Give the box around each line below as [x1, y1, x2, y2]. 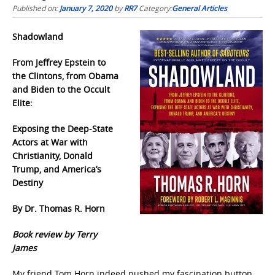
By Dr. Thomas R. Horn [12, 203, 105, 214]
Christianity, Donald [12, 150, 93, 161]
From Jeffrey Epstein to [12, 56, 106, 68]
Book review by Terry [12, 228, 97, 240]
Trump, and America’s [12, 163, 101, 175]
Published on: [12, 3, 60, 13]
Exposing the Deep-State [12, 123, 113, 134]
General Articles [172, 3, 227, 13]
